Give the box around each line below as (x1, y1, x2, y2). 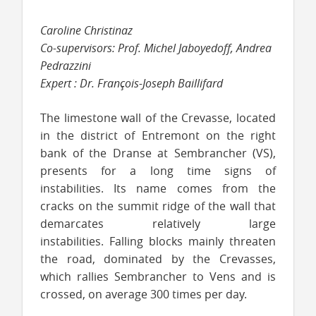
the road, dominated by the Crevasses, (40, 250, 276, 267)
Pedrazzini (40, 57, 91, 73)
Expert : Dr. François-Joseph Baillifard (40, 75, 223, 91)
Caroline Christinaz (40, 22, 133, 38)
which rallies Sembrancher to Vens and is (40, 268, 276, 284)
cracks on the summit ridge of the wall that (40, 197, 276, 214)
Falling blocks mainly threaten (109, 233, 276, 249)
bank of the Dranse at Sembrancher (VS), (40, 145, 276, 161)
